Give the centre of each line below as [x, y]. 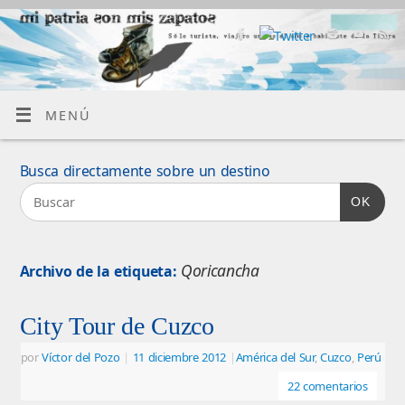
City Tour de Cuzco [117, 325]
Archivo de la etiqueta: [100, 271]
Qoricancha [220, 270]
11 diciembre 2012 [179, 357]
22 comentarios [328, 386]
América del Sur [275, 357]
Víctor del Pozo [81, 357]
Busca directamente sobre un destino [145, 170]
